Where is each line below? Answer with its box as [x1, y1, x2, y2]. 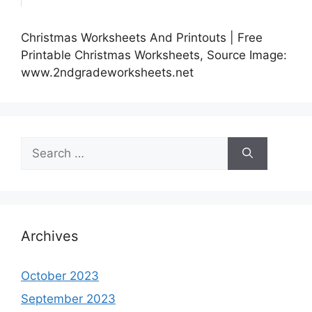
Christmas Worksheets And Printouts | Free [21, 30, 263, 45]
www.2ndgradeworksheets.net [21, 65, 194, 79]
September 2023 [21, 292, 116, 306]
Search [20, 137, 59, 152]
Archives [21, 227, 78, 244]
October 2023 [21, 268, 99, 283]
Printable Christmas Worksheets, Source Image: [21, 47, 287, 62]
